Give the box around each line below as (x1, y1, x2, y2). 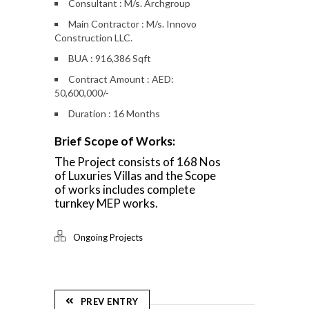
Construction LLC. (54, 32, 132, 44)
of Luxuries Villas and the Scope (54, 168, 216, 183)
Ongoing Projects (73, 232, 143, 243)
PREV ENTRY (80, 296, 139, 308)
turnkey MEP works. (54, 196, 158, 211)
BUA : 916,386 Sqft (68, 52, 151, 65)
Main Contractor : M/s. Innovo (68, 18, 197, 30)
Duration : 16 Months (68, 108, 160, 120)
